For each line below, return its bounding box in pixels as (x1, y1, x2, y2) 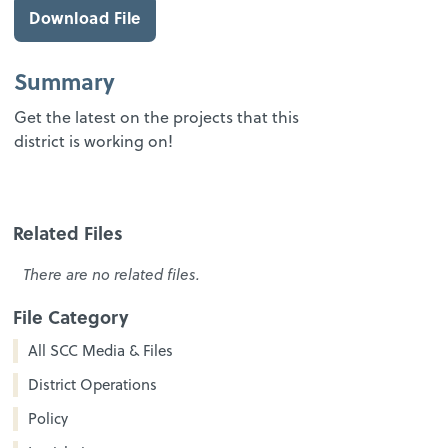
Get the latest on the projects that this (14, 106, 300, 129)
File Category (13, 304, 130, 331)
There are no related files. (23, 264, 201, 286)
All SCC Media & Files (28, 340, 174, 362)
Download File (29, 6, 141, 30)
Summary (14, 65, 116, 98)
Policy (28, 408, 69, 430)
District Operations (28, 374, 158, 396)
